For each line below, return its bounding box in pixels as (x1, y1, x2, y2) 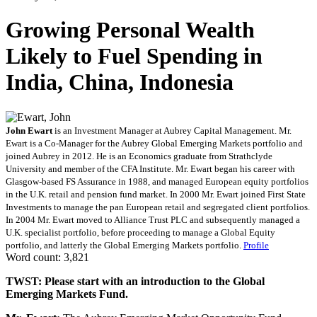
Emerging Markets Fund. (6, 287, 128, 300)
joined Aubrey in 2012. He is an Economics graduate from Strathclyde (6, 150, 272, 161)
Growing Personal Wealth (6, 17, 255, 43)
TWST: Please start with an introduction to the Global (6, 275, 265, 287)
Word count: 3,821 (6, 250, 89, 263)
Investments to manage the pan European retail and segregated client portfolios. (6, 201, 310, 212)
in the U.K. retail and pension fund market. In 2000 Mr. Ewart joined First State (6, 188, 306, 200)
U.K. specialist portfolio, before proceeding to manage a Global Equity (6, 226, 275, 238)
